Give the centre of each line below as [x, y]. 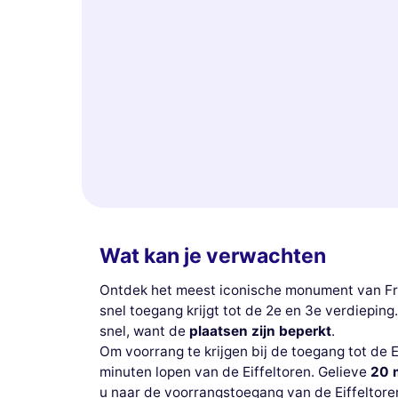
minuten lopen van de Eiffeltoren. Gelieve [235, 371]
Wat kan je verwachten [213, 256]
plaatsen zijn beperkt [260, 330]
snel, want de [144, 330]
